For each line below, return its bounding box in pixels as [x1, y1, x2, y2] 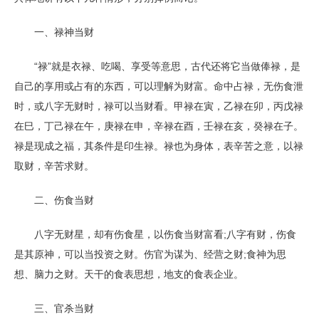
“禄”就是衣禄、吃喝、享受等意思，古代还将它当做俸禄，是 [14, 61, 300, 72]
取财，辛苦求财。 [14, 160, 94, 172]
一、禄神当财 [14, 26, 94, 38]
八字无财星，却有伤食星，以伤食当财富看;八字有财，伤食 [14, 229, 296, 240]
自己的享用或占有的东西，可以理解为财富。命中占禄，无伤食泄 [14, 80, 303, 92]
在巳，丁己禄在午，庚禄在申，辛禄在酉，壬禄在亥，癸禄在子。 [14, 120, 303, 132]
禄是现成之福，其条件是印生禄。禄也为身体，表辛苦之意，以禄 [14, 140, 303, 152]
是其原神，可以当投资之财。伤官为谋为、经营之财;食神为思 [14, 249, 286, 260]
